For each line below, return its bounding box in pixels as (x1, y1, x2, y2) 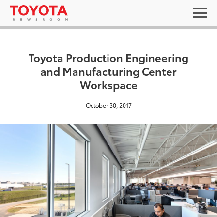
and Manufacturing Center (40, 63, 177, 78)
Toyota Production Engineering (29, 49, 188, 64)
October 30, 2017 (85, 101, 132, 109)
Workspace (79, 77, 138, 92)
